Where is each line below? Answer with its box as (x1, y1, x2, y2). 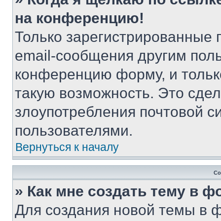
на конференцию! (15, 10, 144, 26)
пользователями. (15, 122, 133, 139)
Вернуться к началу (15, 141, 119, 153)
